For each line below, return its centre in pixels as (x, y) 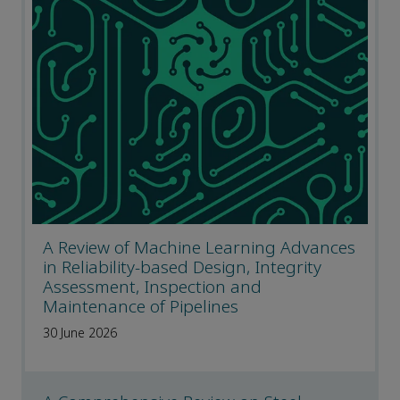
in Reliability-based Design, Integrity (182, 268)
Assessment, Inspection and (152, 287)
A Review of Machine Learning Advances (199, 248)
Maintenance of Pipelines (141, 307)
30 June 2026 (80, 333)
